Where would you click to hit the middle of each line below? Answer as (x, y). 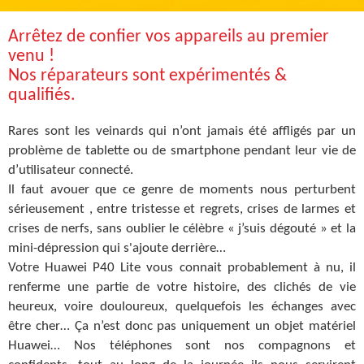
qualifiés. (42, 95)
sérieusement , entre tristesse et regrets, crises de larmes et (182, 209)
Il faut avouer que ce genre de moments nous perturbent (182, 189)
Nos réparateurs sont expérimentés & (147, 76)
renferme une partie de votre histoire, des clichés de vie (182, 287)
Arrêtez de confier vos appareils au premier (169, 37)
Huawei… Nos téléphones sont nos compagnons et (182, 345)
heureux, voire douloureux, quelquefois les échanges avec (182, 306)
